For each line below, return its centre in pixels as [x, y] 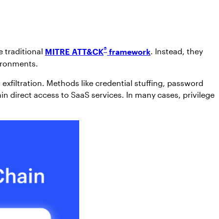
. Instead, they [177, 51]
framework [129, 51]
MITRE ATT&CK [74, 51]
